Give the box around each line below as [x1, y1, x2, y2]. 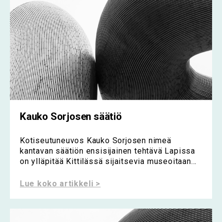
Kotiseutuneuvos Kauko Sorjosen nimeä [20, 136, 171, 146]
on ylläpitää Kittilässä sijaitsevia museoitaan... [20, 157, 197, 166]
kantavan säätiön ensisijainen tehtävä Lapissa [20, 146, 195, 156]
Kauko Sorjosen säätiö [20, 110, 122, 122]
